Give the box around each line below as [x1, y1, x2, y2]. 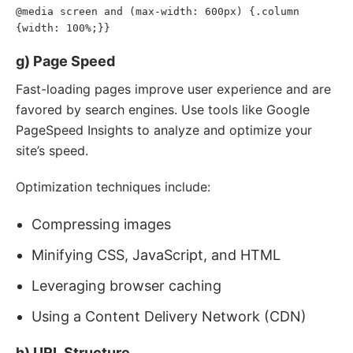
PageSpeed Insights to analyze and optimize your [16, 122, 312, 138]
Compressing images [32, 216, 171, 232]
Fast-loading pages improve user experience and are [16, 81, 331, 97]
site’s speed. [16, 143, 88, 158]
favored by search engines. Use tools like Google [16, 102, 310, 117]
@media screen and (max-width [16, 6, 192, 17]
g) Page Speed [16, 53, 115, 69]
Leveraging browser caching [32, 277, 221, 294]
